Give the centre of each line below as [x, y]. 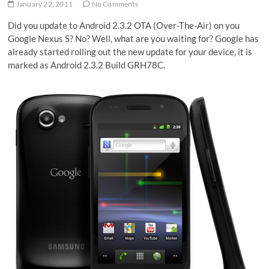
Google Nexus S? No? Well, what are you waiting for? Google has [134, 38]
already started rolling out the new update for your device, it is [130, 52]
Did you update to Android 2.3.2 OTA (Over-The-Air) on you [124, 25]
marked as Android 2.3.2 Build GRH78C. [87, 65]
